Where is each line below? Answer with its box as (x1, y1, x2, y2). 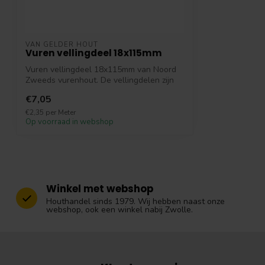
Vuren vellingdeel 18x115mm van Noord (25, 64, 176, 76)
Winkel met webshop (46, 181, 153, 196)
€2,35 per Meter (25, 107, 76, 117)
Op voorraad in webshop (25, 116, 114, 127)
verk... (25, 85, 47, 97)
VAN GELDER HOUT (25, 40, 98, 50)
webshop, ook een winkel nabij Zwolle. (46, 203, 193, 215)
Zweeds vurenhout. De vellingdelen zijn (25, 75, 174, 86)
